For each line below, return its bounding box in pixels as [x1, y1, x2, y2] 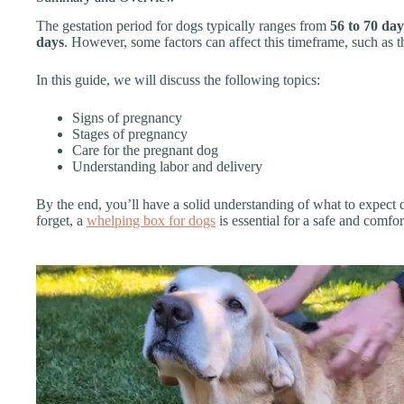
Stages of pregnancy [72, 126, 188, 142]
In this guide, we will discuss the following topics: [36, 72, 320, 88]
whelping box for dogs [87, 213, 216, 229]
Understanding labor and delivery [72, 159, 262, 175]
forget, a [36, 213, 87, 229]
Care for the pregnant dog [72, 142, 218, 159]
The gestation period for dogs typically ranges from [36, 18, 330, 34]
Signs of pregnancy [72, 110, 182, 126]
